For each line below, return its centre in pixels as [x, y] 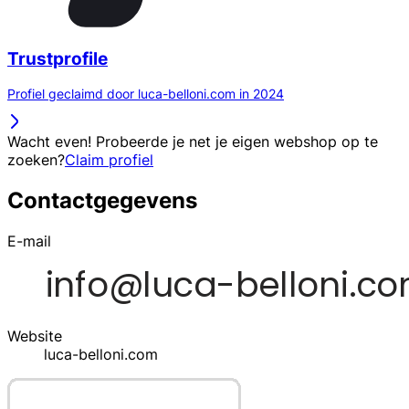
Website [35, 336]
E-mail [29, 241]
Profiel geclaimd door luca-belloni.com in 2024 [146, 94]
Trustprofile [58, 58]
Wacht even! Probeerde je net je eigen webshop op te [193, 142]
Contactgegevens [102, 201]
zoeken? [36, 160]
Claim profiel [109, 160]
